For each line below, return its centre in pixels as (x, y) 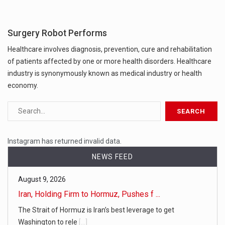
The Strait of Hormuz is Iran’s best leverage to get (96, 210)
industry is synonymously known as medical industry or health (105, 73)
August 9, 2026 (42, 179)
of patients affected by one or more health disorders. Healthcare (109, 61)
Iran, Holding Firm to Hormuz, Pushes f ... (89, 194)
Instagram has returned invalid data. (65, 141)
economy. (23, 85)
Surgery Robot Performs (57, 33)
